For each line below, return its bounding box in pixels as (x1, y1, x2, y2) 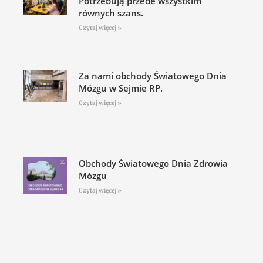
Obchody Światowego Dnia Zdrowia (78, 157, 228, 169)
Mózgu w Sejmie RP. (78, 82, 163, 95)
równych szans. (78, 7, 143, 19)
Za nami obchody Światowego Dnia (78, 70, 227, 82)
